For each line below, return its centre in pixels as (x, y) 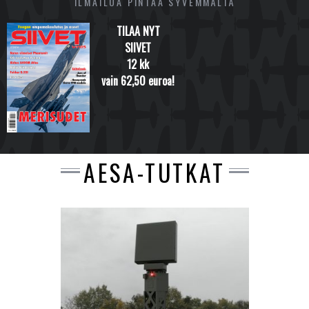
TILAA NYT (138, 31)
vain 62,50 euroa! (138, 80)
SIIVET (138, 47)
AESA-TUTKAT (154, 172)
